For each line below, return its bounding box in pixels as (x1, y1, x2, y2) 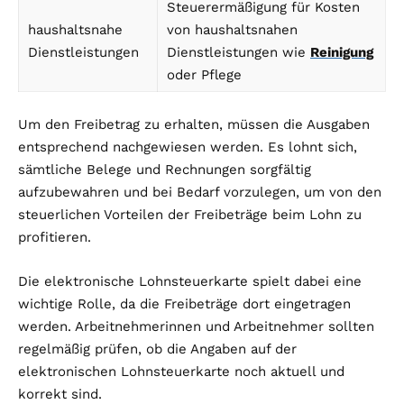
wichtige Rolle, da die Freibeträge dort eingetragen (18, 296, 351, 313)
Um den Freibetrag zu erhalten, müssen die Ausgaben (18, 116, 370, 133)
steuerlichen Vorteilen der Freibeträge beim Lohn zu (18, 207, 362, 224)
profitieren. (18, 229, 91, 246)
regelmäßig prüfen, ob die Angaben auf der (18, 341, 297, 358)
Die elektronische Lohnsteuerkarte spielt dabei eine (18, 273, 362, 290)
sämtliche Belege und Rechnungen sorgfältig (18, 161, 311, 179)
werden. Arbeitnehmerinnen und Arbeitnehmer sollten (18, 318, 374, 335)
